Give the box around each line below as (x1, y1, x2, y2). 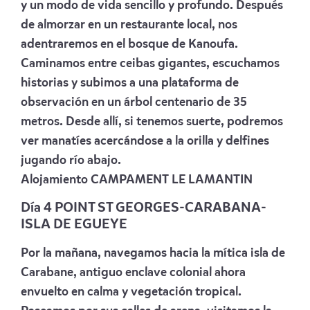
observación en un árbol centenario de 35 (21, 95, 247, 109)
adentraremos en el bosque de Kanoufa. (21, 37, 238, 51)
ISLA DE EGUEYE (21, 217, 127, 232)
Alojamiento (21, 173, 91, 186)
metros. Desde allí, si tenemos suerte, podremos (21, 115, 283, 128)
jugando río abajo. (21, 154, 121, 167)
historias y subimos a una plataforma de (21, 76, 239, 89)
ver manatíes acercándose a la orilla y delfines (21, 134, 269, 147)
